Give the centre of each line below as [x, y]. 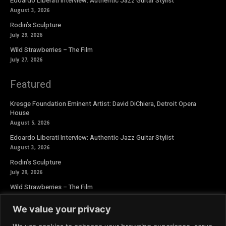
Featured [31, 85]
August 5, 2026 [30, 123]
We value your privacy [62, 209]
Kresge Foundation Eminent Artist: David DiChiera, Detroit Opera [103, 104]
